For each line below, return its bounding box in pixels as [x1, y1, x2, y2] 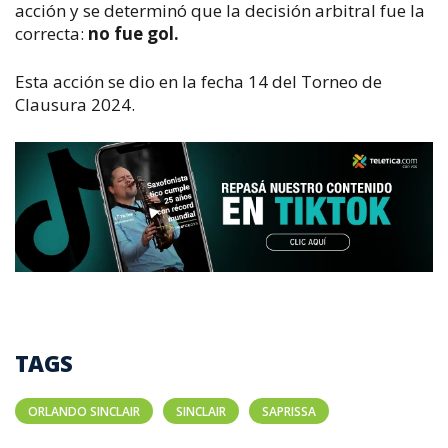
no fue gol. [88, 21, 179, 45]
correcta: [15, 21, 88, 45]
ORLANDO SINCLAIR [28, 402, 140, 420]
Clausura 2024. [15, 93, 135, 117]
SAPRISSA [262, 402, 316, 420]
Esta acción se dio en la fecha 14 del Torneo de [15, 70, 382, 94]
